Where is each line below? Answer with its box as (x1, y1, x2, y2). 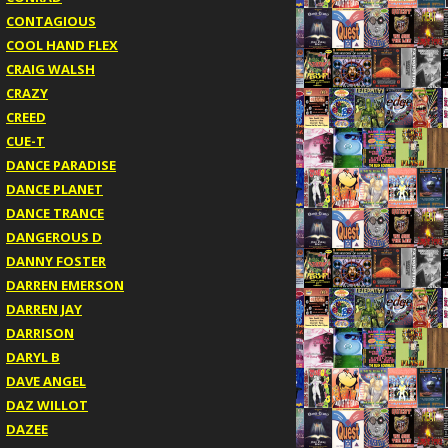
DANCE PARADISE (6, 155, 116, 174)
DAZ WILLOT (6, 395, 88, 414)
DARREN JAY (6, 299, 82, 318)
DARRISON (6, 323, 74, 342)
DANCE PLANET (6, 179, 103, 198)
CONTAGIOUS (6, 11, 96, 30)
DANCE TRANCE (6, 203, 104, 222)
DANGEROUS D (6, 227, 102, 246)
